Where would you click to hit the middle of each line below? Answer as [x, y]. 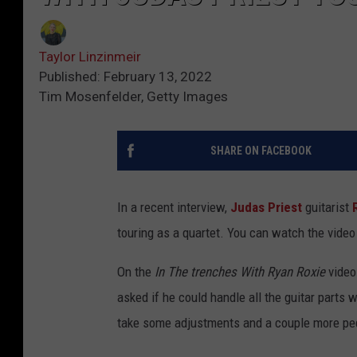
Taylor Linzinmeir [90, 57]
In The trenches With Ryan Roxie [240, 272]
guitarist [327, 208]
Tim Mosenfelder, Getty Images [133, 97]
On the [136, 272]
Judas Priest [266, 208]
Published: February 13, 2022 [126, 77]
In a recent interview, [174, 208]
